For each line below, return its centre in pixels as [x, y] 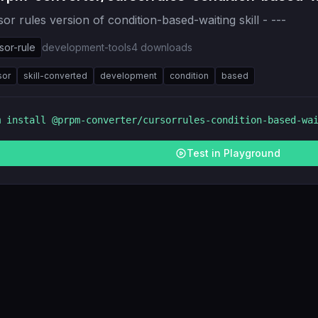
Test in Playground [233, 153]
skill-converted [55, 76]
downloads [166, 47]
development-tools [87, 47]
